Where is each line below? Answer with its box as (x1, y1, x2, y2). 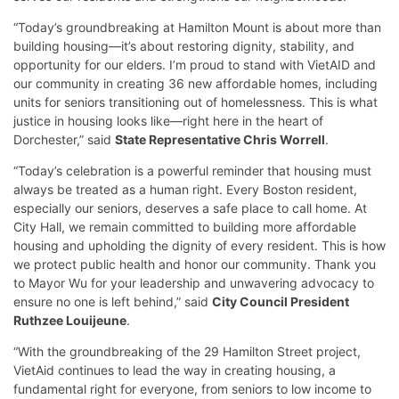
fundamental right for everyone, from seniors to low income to (13, 381, 371, 397)
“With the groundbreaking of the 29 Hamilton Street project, (13, 344, 361, 360)
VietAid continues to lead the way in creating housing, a (13, 362, 336, 379)
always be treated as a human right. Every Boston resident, (13, 182, 357, 198)
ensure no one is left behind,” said (13, 294, 212, 310)
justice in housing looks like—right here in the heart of (13, 113, 323, 129)
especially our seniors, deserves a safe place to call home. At (13, 200, 367, 216)
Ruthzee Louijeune (13, 313, 126, 329)
